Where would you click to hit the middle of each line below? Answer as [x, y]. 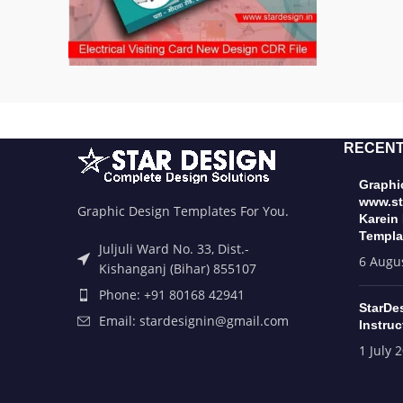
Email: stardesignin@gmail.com [194, 321]
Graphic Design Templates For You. [183, 211]
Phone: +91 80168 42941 [172, 295]
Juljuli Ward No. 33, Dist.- [174, 249]
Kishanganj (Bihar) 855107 [178, 269]
